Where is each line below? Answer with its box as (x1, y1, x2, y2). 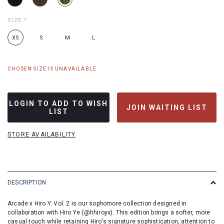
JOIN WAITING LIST (126, 103, 207, 111)
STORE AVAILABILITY (7, 131, 76, 138)
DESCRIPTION (7, 179, 46, 186)
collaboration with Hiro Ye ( (7, 209, 84, 216)
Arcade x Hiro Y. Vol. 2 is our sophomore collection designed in (7, 200, 187, 207)
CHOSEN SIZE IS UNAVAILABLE (7, 66, 97, 71)
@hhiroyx (83, 209, 111, 216)
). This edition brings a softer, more (110, 209, 210, 216)
